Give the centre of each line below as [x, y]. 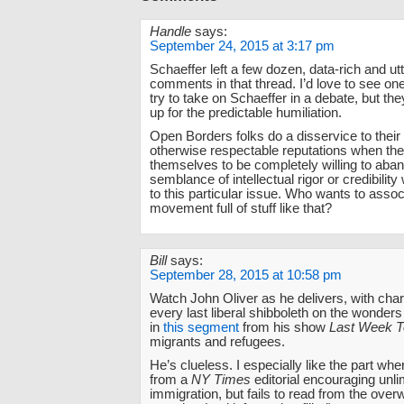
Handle [170, 31]
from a [170, 379]
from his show [284, 327]
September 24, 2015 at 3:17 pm [242, 46]
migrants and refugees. [217, 341]
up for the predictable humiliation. [246, 112]
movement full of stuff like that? [241, 208]
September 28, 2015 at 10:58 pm [246, 275]
